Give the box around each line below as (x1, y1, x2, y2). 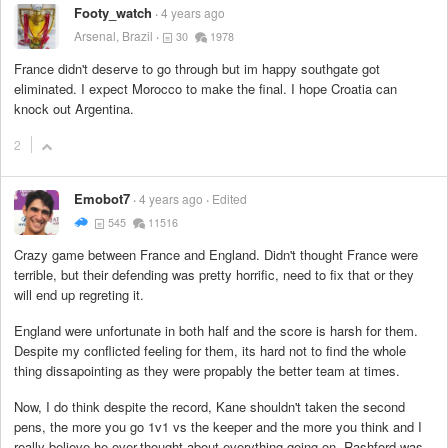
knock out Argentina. (14, 99, 134, 119)
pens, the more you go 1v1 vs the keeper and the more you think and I (14, 417, 422, 437)
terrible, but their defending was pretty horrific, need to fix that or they (14, 264, 414, 284)
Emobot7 (74, 188, 130, 208)
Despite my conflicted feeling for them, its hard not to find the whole (14, 340, 406, 360)
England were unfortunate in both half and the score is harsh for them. (14, 320, 418, 340)
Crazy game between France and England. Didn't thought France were (14, 244, 418, 264)
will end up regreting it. (14, 284, 144, 304)
